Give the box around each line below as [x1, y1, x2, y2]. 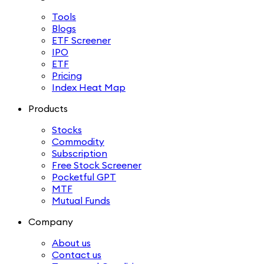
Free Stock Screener [52, 159, 141, 171]
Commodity [52, 136, 104, 148]
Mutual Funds [52, 194, 110, 207]
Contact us [52, 249, 101, 261]
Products [28, 103, 68, 115]
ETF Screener [52, 34, 111, 47]
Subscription [52, 147, 107, 160]
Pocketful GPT [52, 171, 116, 183]
